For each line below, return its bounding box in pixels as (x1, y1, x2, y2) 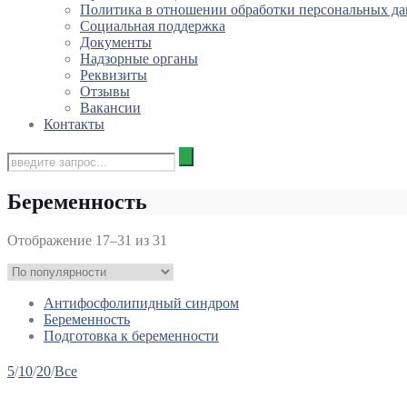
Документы (80, 35, 152, 51)
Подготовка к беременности (44, 328, 219, 344)
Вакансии (80, 100, 141, 116)
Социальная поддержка (80, 18, 225, 35)
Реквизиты (80, 67, 147, 84)
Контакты (44, 116, 104, 133)
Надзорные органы (80, 51, 198, 67)
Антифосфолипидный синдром (44, 295, 239, 312)
